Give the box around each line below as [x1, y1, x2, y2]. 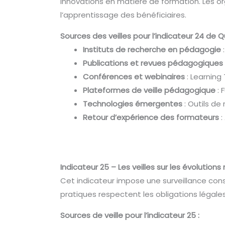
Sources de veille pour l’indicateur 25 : [60, 210, 200, 221]
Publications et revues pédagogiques [83, 57, 223, 68]
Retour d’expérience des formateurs [83, 111, 219, 123]
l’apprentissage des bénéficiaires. [60, 9, 187, 20]
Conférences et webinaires [83, 71, 185, 82]
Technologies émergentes [83, 98, 183, 109]
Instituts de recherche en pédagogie [83, 44, 221, 55]
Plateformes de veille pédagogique [83, 84, 216, 95]
